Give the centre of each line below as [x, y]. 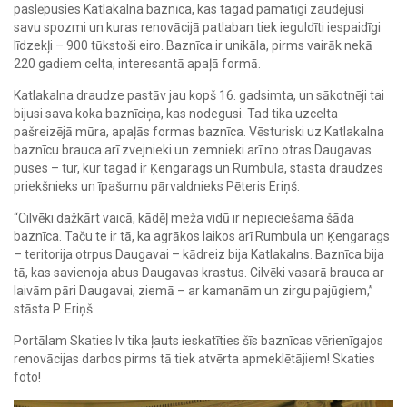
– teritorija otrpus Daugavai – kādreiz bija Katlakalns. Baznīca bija [199, 254]
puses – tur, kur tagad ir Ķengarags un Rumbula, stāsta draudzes [199, 168]
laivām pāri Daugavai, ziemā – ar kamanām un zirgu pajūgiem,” [194, 291]
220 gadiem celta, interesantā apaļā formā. [137, 64]
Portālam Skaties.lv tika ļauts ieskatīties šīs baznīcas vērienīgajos [199, 341]
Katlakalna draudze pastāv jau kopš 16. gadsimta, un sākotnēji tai [199, 95]
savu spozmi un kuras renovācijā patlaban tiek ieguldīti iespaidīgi [197, 27]
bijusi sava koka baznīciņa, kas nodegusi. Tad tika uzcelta [176, 114]
